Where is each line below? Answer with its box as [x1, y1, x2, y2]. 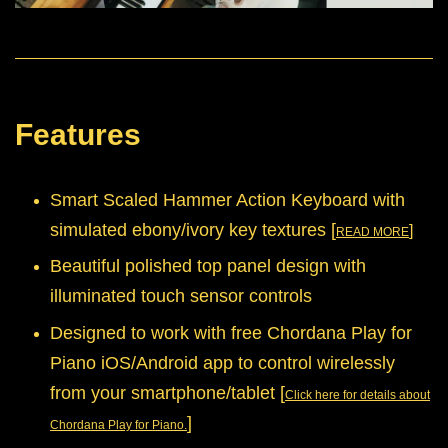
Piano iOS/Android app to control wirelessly [50, 352, 395, 373]
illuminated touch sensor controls [50, 286, 312, 307]
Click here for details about [285, 387, 430, 402]
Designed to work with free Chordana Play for [50, 322, 412, 343]
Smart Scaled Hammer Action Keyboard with [50, 190, 405, 211]
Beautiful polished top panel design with [50, 256, 366, 277]
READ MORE [336, 225, 409, 240]
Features [15, 118, 149, 152]
